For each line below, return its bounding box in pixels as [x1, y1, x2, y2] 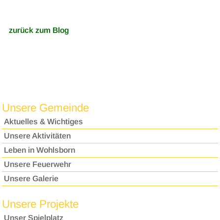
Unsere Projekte [2, 197, 79, 210]
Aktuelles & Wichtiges [4, 117, 83, 126]
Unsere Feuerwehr [4, 160, 72, 169]
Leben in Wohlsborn [4, 146, 76, 155]
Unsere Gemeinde [2, 102, 89, 114]
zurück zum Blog [8, 26, 69, 35]
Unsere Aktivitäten [4, 132, 71, 140]
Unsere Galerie [4, 174, 59, 183]
